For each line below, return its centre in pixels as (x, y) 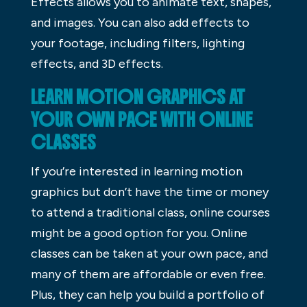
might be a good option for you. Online (139, 233)
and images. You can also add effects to (140, 23)
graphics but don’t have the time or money (149, 192)
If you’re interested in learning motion (136, 172)
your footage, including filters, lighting (137, 44)
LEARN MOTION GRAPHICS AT (138, 98)
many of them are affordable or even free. (148, 274)
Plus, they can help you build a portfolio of (147, 295)
